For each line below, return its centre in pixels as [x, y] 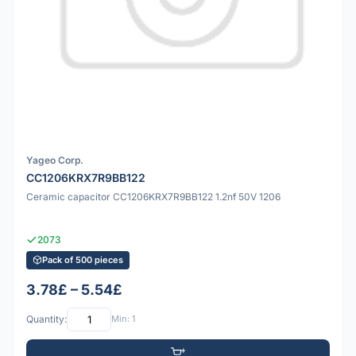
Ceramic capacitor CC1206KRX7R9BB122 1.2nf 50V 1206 [153, 196]
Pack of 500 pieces [83, 259]
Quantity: [46, 319]
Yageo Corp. [55, 160]
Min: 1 [123, 319]
